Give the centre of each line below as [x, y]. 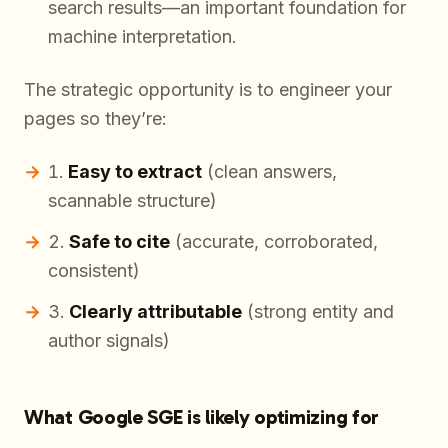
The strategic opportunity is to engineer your [208, 90]
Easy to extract [135, 172]
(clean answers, [269, 172]
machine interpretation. [142, 37]
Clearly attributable [155, 312]
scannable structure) [132, 201]
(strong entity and [318, 312]
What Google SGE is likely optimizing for [201, 417]
